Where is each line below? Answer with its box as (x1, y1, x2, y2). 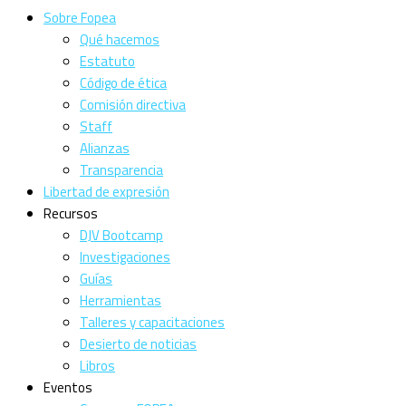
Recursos (43, 203, 98, 224)
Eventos (43, 377, 92, 398)
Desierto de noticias (80, 333, 197, 354)
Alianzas (80, 138, 130, 159)
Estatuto (80, 51, 135, 72)
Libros (80, 355, 115, 376)
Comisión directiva (80, 94, 186, 115)
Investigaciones (80, 246, 170, 267)
